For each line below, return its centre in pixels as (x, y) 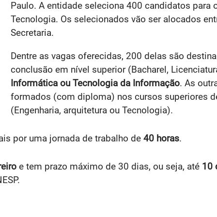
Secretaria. (32, 33)
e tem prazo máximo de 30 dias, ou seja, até (109, 166)
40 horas (161, 138)
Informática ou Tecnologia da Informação (95, 83)
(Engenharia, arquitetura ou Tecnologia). (92, 110)
